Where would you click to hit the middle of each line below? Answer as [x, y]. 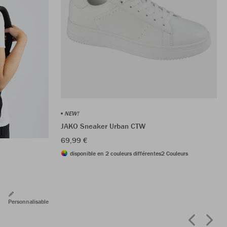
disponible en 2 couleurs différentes [116, 153]
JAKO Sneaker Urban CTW [103, 126]
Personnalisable [28, 201]
